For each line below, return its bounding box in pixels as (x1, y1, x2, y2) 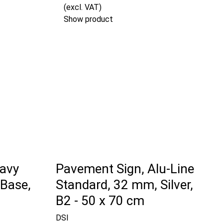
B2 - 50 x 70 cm (56, 193, 144, 209)
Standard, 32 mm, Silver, (56, 177, 193, 193)
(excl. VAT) (64, 2, 102, 12)
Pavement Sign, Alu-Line (56, 161, 194, 177)
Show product (64, 14, 113, 24)
